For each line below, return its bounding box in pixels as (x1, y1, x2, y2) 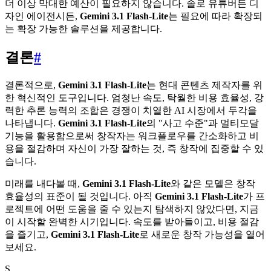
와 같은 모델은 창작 (171, 178, 255, 189)
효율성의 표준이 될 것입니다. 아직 (5, 191, 155, 201)
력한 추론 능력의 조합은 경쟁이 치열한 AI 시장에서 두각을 (5, 105, 257, 116)
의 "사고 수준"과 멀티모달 (146, 117, 259, 128)
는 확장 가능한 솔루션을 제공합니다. (5, 23, 162, 34)
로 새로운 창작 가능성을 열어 (139, 229, 265, 240)
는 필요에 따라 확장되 (168, 10, 263, 21)
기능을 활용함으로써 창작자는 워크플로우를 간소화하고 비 (5, 130, 259, 141)
